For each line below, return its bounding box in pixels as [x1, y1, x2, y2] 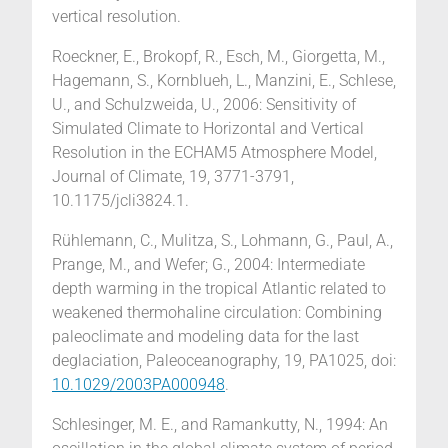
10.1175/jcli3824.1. [52, 191, 189, 211]
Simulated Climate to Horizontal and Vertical [52, 119, 364, 139]
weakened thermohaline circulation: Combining [52, 303, 382, 323]
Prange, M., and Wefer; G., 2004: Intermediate [52, 255, 365, 275]
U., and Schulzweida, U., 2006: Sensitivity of [52, 95, 356, 115]
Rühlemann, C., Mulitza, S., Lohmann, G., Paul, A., [52, 231, 393, 251]
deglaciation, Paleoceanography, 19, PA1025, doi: [52, 351, 396, 371]
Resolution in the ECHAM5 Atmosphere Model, [52, 143, 377, 163]
